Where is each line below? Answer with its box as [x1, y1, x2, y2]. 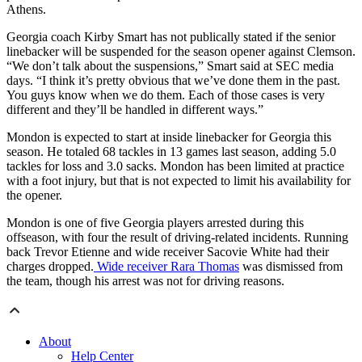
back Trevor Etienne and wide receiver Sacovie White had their [6, 245, 329, 259]
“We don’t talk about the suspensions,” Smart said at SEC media [6, 59, 334, 74]
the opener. [6, 188, 62, 203]
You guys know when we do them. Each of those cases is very [6, 88, 325, 103]
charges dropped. [6, 259, 94, 274]
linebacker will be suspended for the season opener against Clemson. [6, 44, 356, 59]
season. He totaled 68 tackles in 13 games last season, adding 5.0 [6, 145, 336, 159]
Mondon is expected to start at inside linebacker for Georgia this [6, 130, 331, 145]
